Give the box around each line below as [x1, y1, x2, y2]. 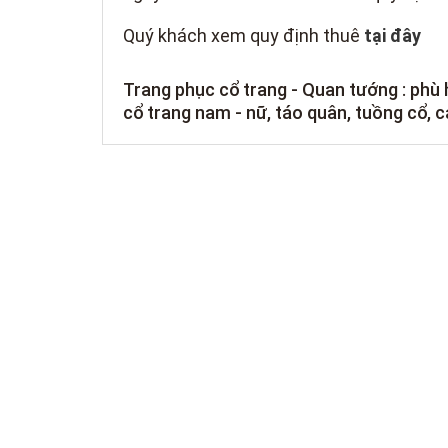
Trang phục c [123, 78, 229, 100]
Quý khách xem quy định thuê [123, 24, 360, 46]
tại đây [364, 24, 421, 46]
